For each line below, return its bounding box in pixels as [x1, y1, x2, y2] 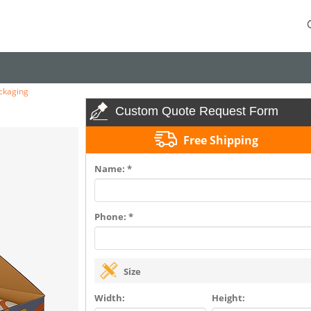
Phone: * [94, 210, 133, 223]
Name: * [94, 162, 132, 175]
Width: [94, 292, 125, 304]
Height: [212, 292, 246, 304]
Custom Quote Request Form [115, 104, 278, 118]
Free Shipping [183, 133, 259, 148]
